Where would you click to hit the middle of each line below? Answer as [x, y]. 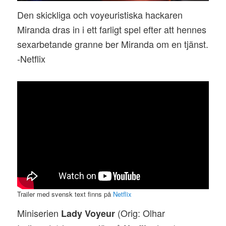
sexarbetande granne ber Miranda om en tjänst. [113, 44]
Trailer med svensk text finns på [65, 194]
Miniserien [39, 213]
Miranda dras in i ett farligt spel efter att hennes [112, 30]
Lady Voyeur [88, 214]
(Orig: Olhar [140, 213]
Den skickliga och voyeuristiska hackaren [100, 15]
